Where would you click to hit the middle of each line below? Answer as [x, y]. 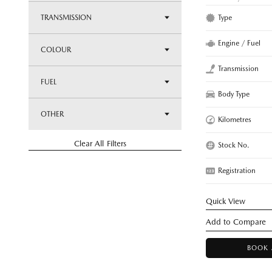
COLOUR [56, 50]
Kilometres [235, 119]
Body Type [234, 94]
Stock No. [234, 145]
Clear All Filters [100, 144]
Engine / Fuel [239, 43]
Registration [237, 170]
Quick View [226, 201]
